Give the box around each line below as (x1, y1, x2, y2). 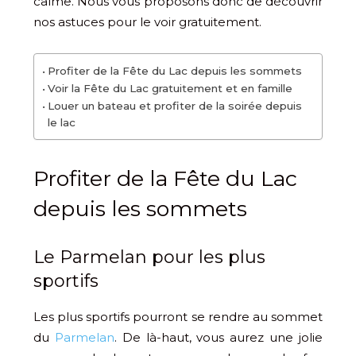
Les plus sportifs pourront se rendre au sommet (33, 308, 323, 324)
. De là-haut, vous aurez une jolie (114, 329, 323, 345)
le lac (47, 115, 75, 129)
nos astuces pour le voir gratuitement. (33, 14, 261, 29)
